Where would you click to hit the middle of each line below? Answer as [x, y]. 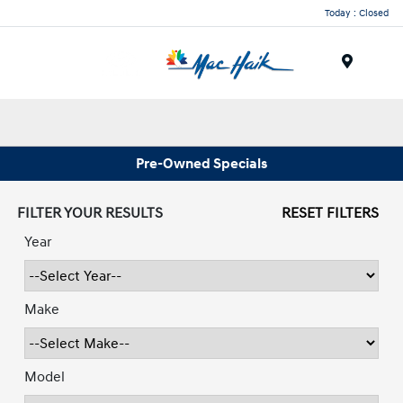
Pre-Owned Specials [201, 163]
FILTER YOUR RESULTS [90, 214]
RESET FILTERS [330, 214]
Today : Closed [357, 13]
